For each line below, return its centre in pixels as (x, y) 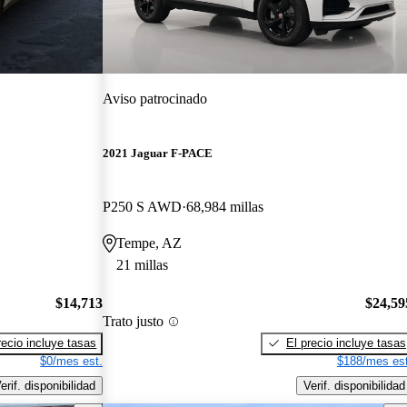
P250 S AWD (143, 207)
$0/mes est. (72, 361)
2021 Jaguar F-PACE (158, 154)
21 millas (143, 265)
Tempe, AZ (149, 243)
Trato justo (134, 322)
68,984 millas (225, 207)
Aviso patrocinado (155, 98)
